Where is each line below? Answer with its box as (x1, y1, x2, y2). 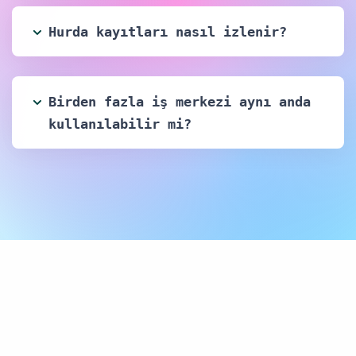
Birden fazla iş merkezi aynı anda (48, 93, 311, 110)
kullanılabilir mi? (48, 115, 192, 132)
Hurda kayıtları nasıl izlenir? (48, 23, 287, 40)
